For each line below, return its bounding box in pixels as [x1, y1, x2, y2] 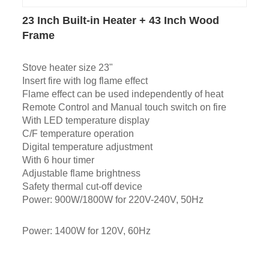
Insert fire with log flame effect [22, 75, 148, 86]
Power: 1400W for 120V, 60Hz [22, 225, 156, 236]
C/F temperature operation [22, 128, 134, 139]
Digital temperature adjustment [22, 141, 153, 152]
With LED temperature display [22, 115, 150, 125]
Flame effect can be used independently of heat [22, 88, 223, 99]
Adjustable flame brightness [22, 168, 141, 178]
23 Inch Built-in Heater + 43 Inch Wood [22, 14, 219, 26]
